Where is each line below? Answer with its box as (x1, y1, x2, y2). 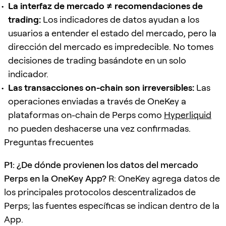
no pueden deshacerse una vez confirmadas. (8, 123, 191, 134)
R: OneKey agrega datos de (106, 173, 220, 184)
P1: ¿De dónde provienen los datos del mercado (4, 159, 198, 170)
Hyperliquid (164, 109, 211, 120)
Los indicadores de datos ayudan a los (41, 14, 199, 25)
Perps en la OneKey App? (4, 173, 106, 184)
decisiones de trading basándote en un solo (8, 54, 186, 66)
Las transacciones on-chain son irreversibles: (8, 82, 194, 93)
